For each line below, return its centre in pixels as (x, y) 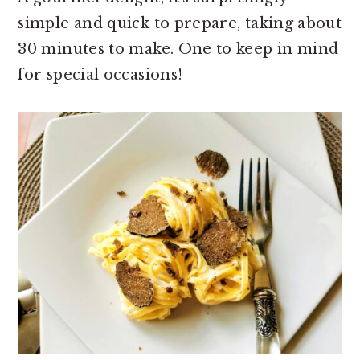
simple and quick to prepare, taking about (180, 23)
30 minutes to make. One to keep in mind (178, 49)
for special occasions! (100, 75)
